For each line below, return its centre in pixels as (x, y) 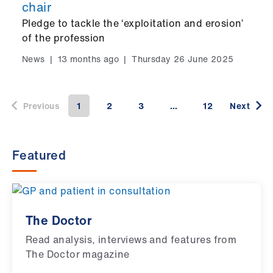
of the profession (64, 37)
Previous (42, 105)
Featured (39, 155)
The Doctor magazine (78, 254)
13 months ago (88, 58)
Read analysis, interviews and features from (131, 240)
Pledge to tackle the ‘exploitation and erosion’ (133, 23)
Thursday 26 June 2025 (183, 58)
